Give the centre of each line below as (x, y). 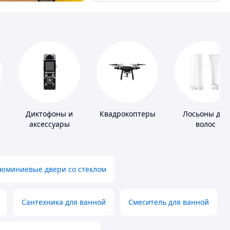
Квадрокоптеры (127, 114)
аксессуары (49, 124)
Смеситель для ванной (169, 202)
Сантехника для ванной (64, 202)
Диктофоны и (49, 114)
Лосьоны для (205, 114)
